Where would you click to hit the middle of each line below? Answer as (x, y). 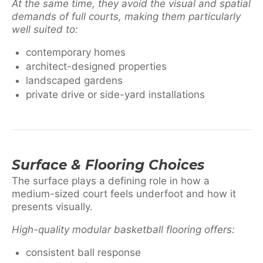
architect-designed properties (96, 66)
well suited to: (45, 29)
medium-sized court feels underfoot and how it (124, 193)
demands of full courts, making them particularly (126, 16)
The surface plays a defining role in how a (111, 181)
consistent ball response (83, 252)
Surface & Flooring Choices (108, 165)
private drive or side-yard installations (115, 94)
